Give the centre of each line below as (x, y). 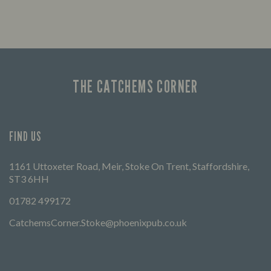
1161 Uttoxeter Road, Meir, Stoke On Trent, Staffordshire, (129, 166)
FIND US (26, 137)
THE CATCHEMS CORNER (135, 87)
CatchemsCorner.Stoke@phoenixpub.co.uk (98, 223)
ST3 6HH (29, 179)
